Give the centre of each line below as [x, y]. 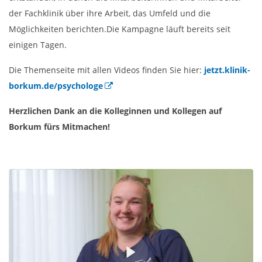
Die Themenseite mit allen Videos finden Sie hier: [106, 70]
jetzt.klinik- [227, 70]
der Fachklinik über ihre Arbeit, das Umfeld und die [110, 13]
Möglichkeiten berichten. [58, 29]
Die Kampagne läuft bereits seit [168, 29]
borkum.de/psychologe [56, 85]
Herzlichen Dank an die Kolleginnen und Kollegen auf [115, 111]
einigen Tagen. [38, 44]
